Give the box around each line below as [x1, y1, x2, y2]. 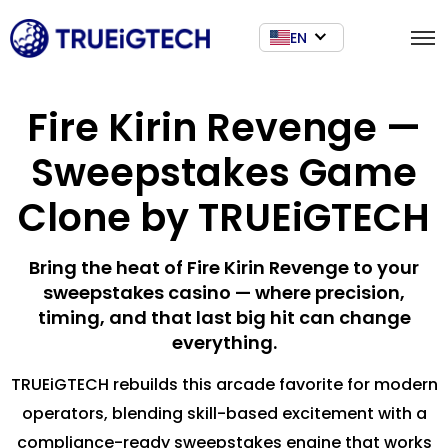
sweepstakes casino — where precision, [43, 280, 405, 305]
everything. [171, 330, 277, 355]
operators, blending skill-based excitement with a [21, 402, 427, 425]
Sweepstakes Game [31, 146, 417, 199]
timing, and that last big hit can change [37, 305, 411, 330]
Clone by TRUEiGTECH [18, 191, 430, 244]
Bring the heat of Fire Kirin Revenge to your [29, 255, 419, 280]
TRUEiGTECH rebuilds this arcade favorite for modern [10, 373, 438, 396]
